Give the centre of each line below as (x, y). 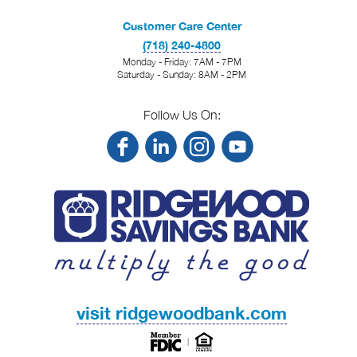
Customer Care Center (182, 25)
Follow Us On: (182, 114)
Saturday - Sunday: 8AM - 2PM (182, 74)
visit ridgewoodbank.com (182, 314)
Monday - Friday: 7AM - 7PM (182, 61)
